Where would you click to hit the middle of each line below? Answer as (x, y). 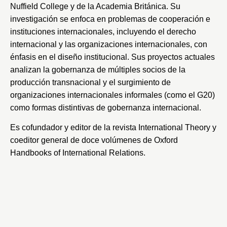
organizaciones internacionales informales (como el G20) (112, 95)
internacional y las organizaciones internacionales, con (109, 44)
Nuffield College (39, 6)
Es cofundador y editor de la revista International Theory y (113, 128)
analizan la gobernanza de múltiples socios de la (98, 69)
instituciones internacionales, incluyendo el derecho (103, 31)
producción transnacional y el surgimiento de (90, 82)
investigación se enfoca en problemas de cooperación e (110, 19)
